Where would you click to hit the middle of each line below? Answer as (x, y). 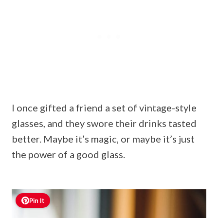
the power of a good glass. (68, 154)
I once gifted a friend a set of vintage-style (104, 108)
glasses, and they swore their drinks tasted (104, 123)
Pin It (37, 200)
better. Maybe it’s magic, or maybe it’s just (103, 139)
